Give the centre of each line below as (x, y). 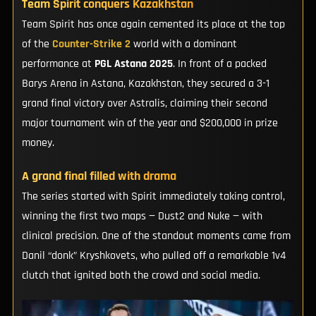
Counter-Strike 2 (91, 44)
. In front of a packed (219, 64)
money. (38, 143)
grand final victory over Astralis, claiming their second (144, 104)
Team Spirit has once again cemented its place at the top (153, 25)
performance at (58, 64)
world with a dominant (183, 44)
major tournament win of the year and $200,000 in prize (150, 123)
